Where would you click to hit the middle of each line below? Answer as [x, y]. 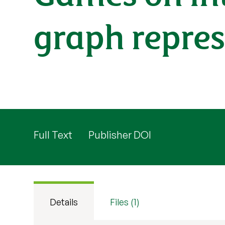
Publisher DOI [120, 135]
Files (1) [125, 202]
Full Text [53, 135]
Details [64, 202]
